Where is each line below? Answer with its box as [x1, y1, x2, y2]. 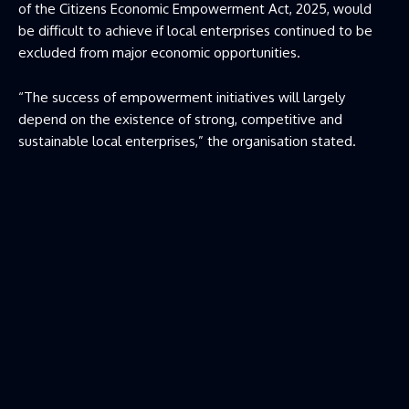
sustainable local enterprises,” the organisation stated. [18, 131, 356, 150]
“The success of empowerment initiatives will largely [18, 88, 345, 106]
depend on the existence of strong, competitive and [18, 110, 342, 128]
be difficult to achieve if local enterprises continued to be [18, 21, 372, 39]
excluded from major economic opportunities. [18, 43, 300, 61]
